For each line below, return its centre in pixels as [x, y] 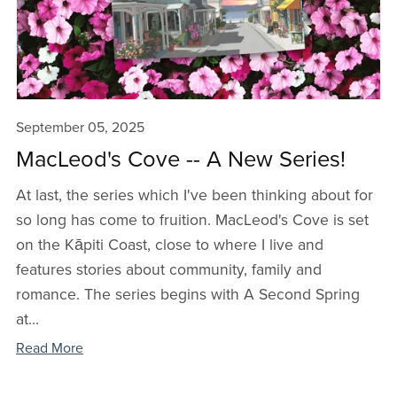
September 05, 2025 [80, 128]
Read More [49, 349]
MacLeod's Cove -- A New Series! [180, 160]
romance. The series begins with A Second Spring [187, 295]
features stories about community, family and [168, 270]
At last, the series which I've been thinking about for [194, 196]
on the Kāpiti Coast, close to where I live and [169, 245]
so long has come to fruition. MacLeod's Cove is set [192, 221]
